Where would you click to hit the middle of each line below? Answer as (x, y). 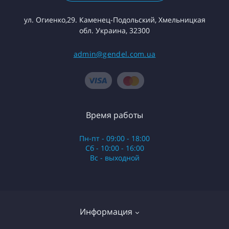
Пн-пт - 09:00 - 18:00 (114, 138)
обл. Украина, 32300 (114, 30)
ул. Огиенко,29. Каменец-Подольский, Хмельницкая (114, 19)
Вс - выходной (114, 157)
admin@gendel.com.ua (114, 54)
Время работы (114, 115)
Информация (106, 211)
